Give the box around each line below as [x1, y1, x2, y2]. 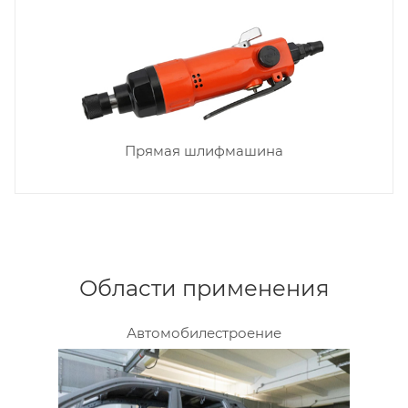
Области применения [78, 274, 330, 301]
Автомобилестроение [127, 323, 281, 342]
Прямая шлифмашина [125, 142, 283, 160]
